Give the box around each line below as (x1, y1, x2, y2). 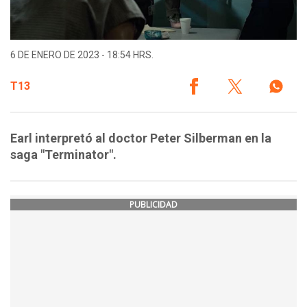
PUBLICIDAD (130, 199, 177, 211)
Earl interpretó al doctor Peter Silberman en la (10, 131, 271, 146)
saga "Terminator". (10, 147, 116, 162)
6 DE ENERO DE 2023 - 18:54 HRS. (10, 49, 153, 61)
